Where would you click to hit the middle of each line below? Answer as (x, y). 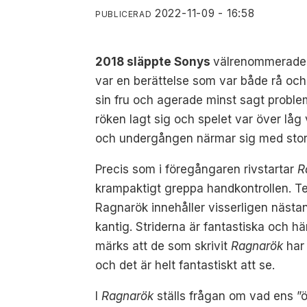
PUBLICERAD (124, 14)
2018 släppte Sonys (155, 61)
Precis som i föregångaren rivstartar (197, 169)
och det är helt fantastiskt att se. (185, 265)
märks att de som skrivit (163, 246)
